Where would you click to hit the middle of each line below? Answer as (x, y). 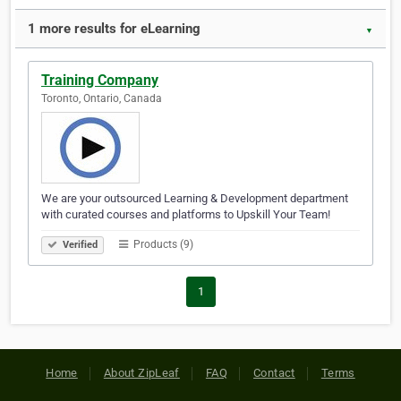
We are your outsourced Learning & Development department (195, 199)
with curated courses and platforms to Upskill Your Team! (186, 215)
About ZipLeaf (141, 373)
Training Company (100, 81)
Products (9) (162, 245)
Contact (274, 373)
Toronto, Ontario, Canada (102, 99)
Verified (79, 245)
